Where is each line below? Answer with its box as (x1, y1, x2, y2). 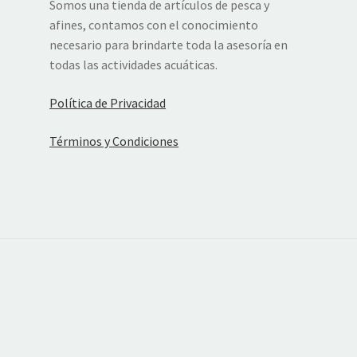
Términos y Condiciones (49, 132, 179, 149)
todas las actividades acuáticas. (49, 57, 218, 73)
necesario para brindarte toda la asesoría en (49, 37, 288, 53)
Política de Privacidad (49, 95, 167, 111)
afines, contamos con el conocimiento (49, 17, 259, 33)
